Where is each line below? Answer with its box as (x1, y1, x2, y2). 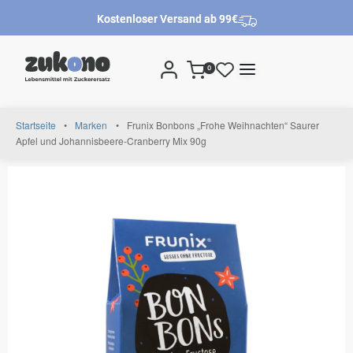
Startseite (16, 118, 56, 132)
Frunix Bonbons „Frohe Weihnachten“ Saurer (126, 118, 319, 132)
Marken (75, 118, 108, 132)
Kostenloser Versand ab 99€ (96, 13, 238, 25)
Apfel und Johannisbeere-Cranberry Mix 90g (16, 134, 206, 147)
